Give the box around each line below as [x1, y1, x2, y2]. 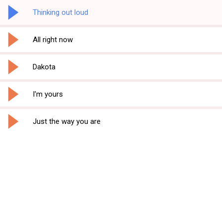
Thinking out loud [33, 8, 88, 17]
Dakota [33, 62, 55, 71]
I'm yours [33, 90, 63, 99]
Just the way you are [33, 117, 101, 126]
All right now [33, 35, 73, 44]
